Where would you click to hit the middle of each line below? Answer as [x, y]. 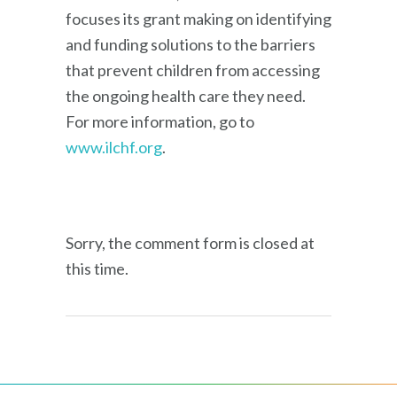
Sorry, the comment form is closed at [190, 242]
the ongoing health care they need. [186, 95]
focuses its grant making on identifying [198, 18]
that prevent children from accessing [193, 70]
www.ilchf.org [114, 147]
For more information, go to [161, 121]
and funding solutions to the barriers [191, 44]
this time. [97, 268]
